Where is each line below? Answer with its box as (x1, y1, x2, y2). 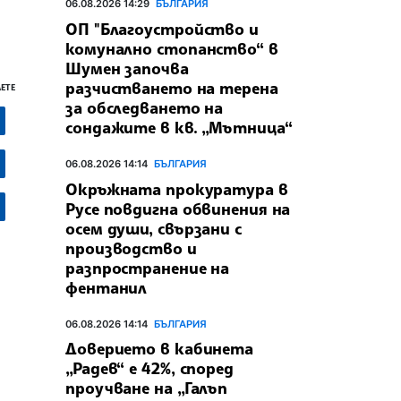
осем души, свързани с (65, 218, 242, 238)
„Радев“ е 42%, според (65, 358, 234, 379)
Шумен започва (65, 57, 189, 78)
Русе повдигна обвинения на (65, 198, 291, 218)
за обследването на (65, 97, 224, 117)
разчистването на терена (65, 77, 278, 98)
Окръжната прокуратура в (65, 178, 288, 199)
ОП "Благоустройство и (65, 18, 259, 38)
